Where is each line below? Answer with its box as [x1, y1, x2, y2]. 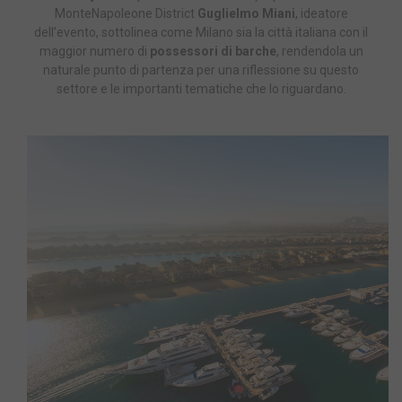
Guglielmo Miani [197, 6, 295, 22]
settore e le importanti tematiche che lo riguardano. [56, 82, 346, 97]
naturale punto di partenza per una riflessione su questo [43, 63, 359, 78]
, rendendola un [275, 44, 363, 59]
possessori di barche [149, 44, 276, 59]
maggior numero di [39, 44, 150, 59]
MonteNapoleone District [54, 6, 197, 22]
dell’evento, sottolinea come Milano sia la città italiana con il [34, 25, 368, 40]
